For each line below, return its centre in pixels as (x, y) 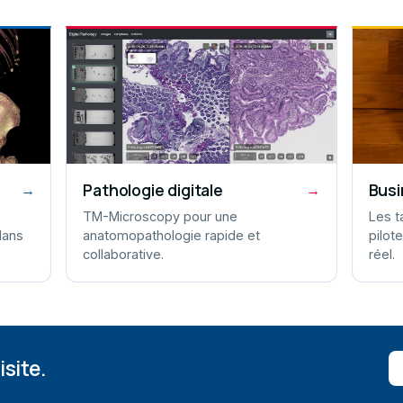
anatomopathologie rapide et (172, 235)
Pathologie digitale (153, 190)
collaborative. (124, 254)
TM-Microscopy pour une (161, 216)
